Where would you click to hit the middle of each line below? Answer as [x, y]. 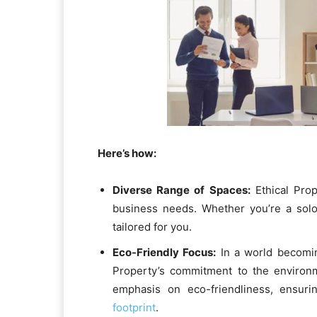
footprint [134, 308]
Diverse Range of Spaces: [181, 190]
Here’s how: [127, 154]
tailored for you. [152, 227]
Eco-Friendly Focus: [165, 253]
